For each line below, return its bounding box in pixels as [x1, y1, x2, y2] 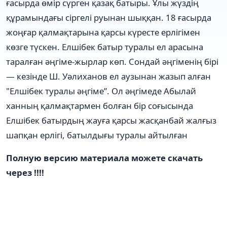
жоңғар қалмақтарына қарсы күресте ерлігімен [6, 26, 200, 38]
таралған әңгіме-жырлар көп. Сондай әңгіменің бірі [6, 55, 218, 67]
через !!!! [6, 166, 44, 178]
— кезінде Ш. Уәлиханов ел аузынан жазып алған [6, 70, 211, 82]
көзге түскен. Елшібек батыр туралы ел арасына [6, 41, 203, 53]
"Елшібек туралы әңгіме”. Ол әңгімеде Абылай [6, 85, 196, 97]
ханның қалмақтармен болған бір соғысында [6, 99, 193, 111]
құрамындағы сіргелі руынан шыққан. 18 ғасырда [6, 11, 211, 23]
